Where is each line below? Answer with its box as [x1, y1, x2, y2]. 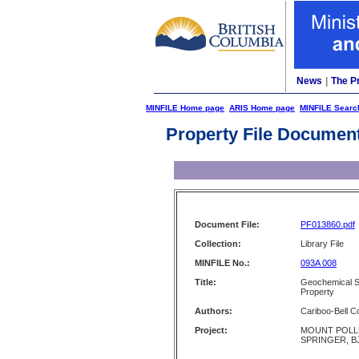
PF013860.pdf [301, 220, 355, 229]
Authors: [195, 306, 232, 316]
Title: [195, 277, 216, 287]
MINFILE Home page [146, 103, 224, 112]
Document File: [195, 220, 260, 229]
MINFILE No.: [195, 258, 250, 268]
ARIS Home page [229, 103, 295, 112]
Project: [195, 325, 228, 335]
